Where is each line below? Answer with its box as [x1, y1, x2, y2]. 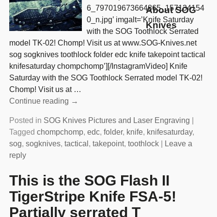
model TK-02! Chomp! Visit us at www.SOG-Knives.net [9, 39, 197, 47]
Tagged [9, 128, 35, 137]
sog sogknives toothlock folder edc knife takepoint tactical [9, 50, 205, 59]
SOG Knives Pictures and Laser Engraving [43, 116, 190, 125]
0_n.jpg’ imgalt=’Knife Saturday [86, 15, 194, 24]
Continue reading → [9, 97, 78, 106]
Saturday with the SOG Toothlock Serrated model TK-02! [9, 74, 202, 82]
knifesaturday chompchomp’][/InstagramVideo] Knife [9, 62, 187, 71]
